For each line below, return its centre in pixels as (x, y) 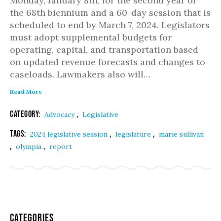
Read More (26, 92)
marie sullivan (181, 134)
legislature (134, 134)
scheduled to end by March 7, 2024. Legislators (110, 25)
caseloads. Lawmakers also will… (80, 74)
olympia (30, 147)
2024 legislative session (70, 134)
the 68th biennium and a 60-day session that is (110, 13)
